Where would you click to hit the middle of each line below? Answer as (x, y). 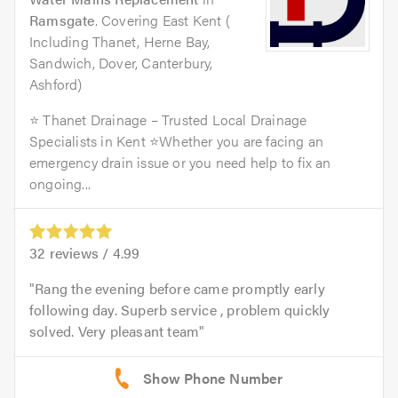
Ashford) (56, 84)
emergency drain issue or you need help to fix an (180, 163)
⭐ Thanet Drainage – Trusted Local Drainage (168, 120)
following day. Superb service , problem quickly (180, 310)
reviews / (79, 253)
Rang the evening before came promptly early (180, 289)
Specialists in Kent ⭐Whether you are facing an (177, 141)
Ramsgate (62, 20)
